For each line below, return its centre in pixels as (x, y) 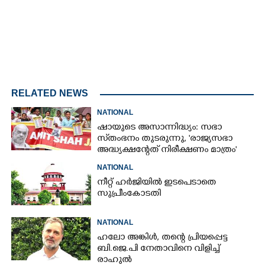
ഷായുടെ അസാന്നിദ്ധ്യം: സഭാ (160, 128)
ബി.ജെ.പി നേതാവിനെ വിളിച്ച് (159, 249)
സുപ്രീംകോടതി (129, 194)
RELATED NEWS (50, 93)
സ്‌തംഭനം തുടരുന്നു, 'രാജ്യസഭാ (165, 139)
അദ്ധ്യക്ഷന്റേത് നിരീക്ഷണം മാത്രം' (167, 150)
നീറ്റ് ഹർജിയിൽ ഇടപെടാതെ (157, 183)
